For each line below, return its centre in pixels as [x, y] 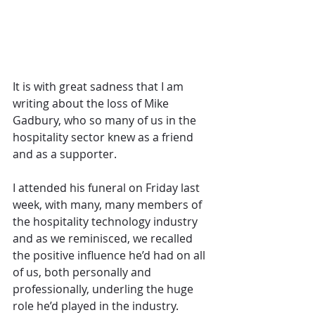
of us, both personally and [83, 272]
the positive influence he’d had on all [110, 256]
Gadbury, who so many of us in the [106, 121]
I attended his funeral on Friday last [108, 188]
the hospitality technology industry [107, 222]
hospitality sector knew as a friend [104, 137]
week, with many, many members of [109, 205]
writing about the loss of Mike [92, 104]
